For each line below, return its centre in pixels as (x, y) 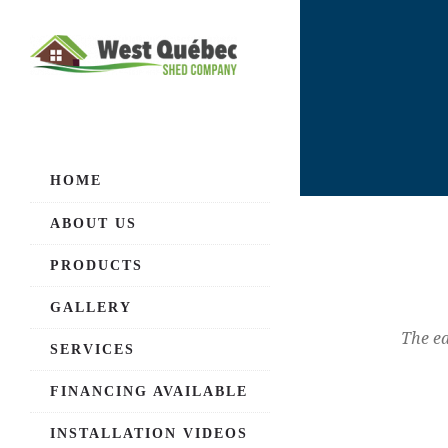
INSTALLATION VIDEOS (149, 433)
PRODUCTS (96, 265)
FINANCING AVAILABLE (149, 391)
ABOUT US (93, 223)
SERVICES (92, 349)
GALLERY (91, 307)
